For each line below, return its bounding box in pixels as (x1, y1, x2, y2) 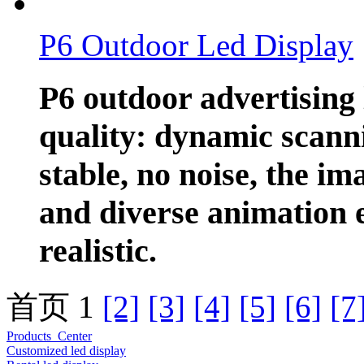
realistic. (39, 232, 157, 269)
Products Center (6, 328, 92, 343)
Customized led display (6, 343, 126, 357)
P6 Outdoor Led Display (39, 28, 353, 63)
